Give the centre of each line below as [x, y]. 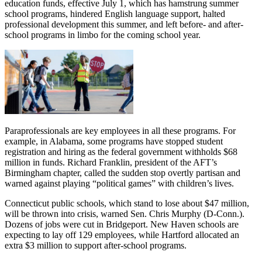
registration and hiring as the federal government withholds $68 [121, 151]
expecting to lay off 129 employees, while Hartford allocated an [122, 235]
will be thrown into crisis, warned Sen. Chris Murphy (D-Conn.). [125, 213]
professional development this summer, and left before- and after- [124, 24]
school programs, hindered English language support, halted [115, 13]
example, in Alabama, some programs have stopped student [114, 141]
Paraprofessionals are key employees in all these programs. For [120, 130]
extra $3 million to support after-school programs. [96, 245]
